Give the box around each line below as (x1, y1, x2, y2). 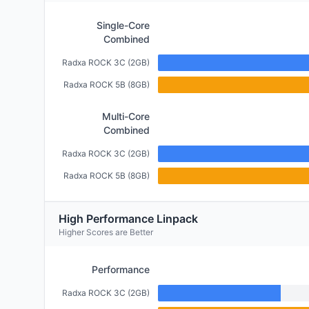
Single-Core (97, 19, 150, 31)
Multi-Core (102, 110, 150, 122)
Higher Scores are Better (59, 227, 153, 237)
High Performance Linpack (59, 212, 198, 226)
